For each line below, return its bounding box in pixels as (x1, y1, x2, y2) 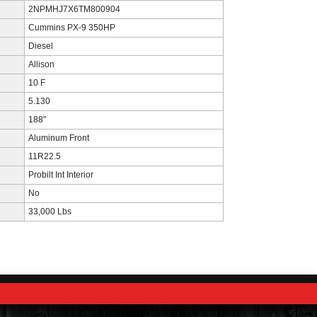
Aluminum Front (28, 133, 89, 143)
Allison (28, 59, 54, 69)
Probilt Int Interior (28, 170, 93, 180)
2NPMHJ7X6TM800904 (28, 4, 120, 14)
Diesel (28, 41, 53, 51)
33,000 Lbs (28, 207, 71, 217)
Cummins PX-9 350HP (28, 23, 115, 33)
